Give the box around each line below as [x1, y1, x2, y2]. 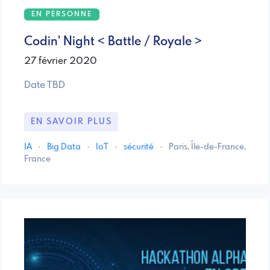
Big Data [47, 142, 83, 151]
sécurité [124, 142, 155, 151]
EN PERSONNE [31, 11, 92, 19]
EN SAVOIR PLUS [30, 118, 112, 127]
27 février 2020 [24, 56, 97, 67]
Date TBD [24, 80, 65, 91]
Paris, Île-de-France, [169, 142, 246, 151]
